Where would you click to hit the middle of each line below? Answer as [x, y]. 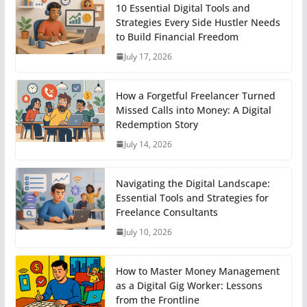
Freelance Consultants [167, 212]
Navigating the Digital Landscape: [193, 183]
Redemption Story [157, 124]
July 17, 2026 [148, 56]
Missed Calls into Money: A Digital [193, 110]
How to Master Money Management [197, 271]
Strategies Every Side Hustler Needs [198, 22]
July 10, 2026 [148, 232]
